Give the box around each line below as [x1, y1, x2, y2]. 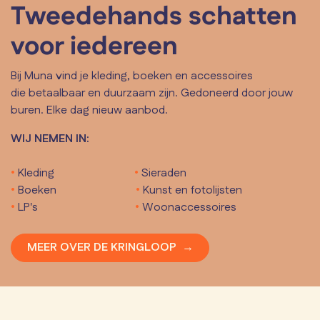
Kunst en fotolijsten [143, 181, 243, 199]
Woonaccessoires [142, 199, 237, 216]
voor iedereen [11, 28, 178, 65]
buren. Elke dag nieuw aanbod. [11, 101, 168, 119]
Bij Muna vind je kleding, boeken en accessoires [11, 67, 253, 84]
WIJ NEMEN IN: [11, 130, 89, 147]
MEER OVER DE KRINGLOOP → [26, 239, 194, 256]
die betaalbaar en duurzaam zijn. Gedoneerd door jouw [11, 84, 293, 101]
